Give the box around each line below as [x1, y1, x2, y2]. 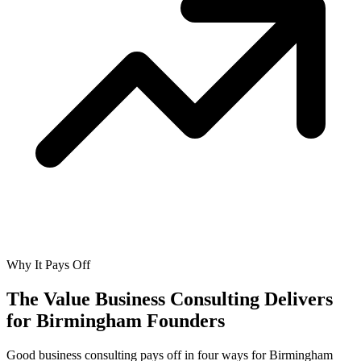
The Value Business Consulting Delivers [6, 288, 333, 310]
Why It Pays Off [6, 258, 90, 272]
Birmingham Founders [36, 310, 225, 332]
